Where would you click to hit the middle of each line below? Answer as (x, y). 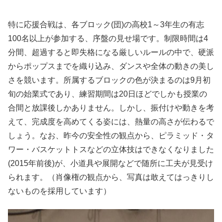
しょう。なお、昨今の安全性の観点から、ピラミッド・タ (111, 135)
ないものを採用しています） (59, 191)
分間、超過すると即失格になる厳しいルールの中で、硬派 (111, 52)
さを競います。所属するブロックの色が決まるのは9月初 (109, 80)
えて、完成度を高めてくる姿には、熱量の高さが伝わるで (111, 121)
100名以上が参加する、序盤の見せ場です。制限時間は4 (108, 38)
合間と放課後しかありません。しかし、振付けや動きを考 (111, 108)
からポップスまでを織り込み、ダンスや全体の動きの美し (111, 66)
